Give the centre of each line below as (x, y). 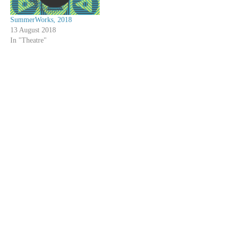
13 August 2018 (33, 30)
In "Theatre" (28, 41)
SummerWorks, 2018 (41, 20)
